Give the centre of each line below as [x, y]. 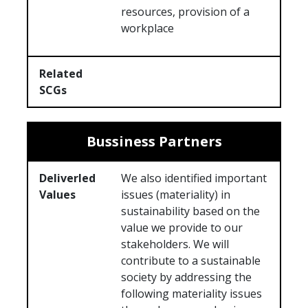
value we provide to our [182, 228]
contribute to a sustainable [191, 261]
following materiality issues [192, 294]
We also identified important [194, 178]
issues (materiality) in [176, 195]
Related [61, 74]
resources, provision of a [186, 12]
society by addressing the [187, 277]
